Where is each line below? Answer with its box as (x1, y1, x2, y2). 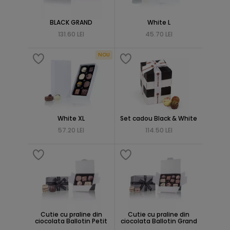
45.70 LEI (145, 30, 172, 39)
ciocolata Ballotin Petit (35, 217, 107, 225)
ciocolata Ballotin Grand (120, 217, 197, 225)
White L (147, 18, 170, 27)
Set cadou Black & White (120, 114, 197, 123)
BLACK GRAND (50, 18, 92, 27)
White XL (57, 114, 85, 123)
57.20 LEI (58, 126, 84, 135)
